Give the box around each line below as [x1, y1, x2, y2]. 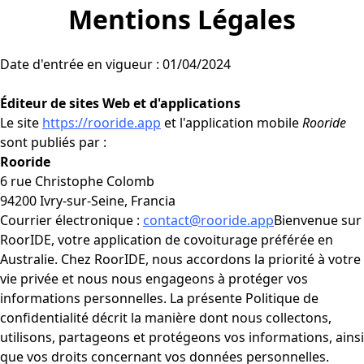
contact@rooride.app [143, 210, 274, 229]
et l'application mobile [161, 113, 302, 132]
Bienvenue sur [274, 210, 362, 229]
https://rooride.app [42, 113, 161, 132]
